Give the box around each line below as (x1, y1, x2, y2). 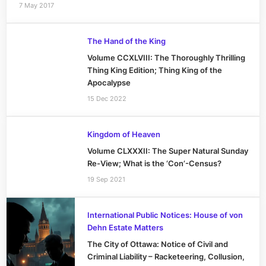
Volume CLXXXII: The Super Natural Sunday (87, 147, 248, 156)
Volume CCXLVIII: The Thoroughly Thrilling (87, 53, 245, 63)
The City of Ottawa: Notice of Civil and (87, 240, 228, 249)
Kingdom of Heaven (87, 130, 160, 140)
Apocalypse (87, 78, 131, 88)
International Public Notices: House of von (87, 211, 243, 220)
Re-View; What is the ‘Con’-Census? (87, 159, 221, 169)
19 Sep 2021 (87, 175, 125, 183)
